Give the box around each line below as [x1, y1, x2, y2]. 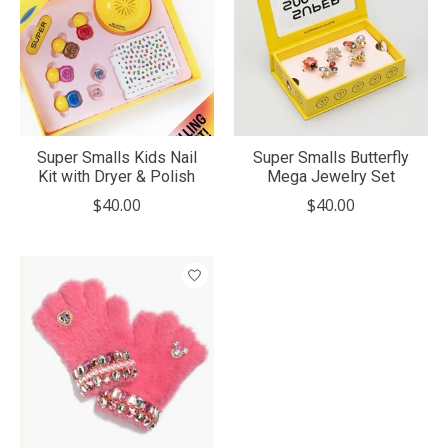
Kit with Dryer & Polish [38, 167, 196, 187]
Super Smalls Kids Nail [36, 148, 197, 168]
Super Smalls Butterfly [252, 148, 409, 168]
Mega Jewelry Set [266, 167, 395, 187]
